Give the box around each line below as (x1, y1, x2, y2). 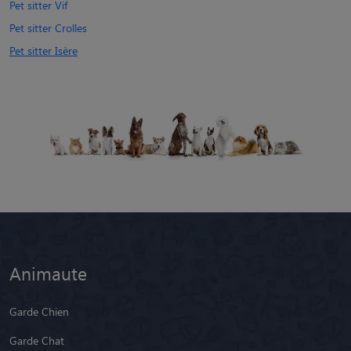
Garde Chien (9, 303, 69, 319)
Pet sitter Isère (9, 42, 78, 58)
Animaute (9, 260, 87, 285)
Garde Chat (9, 332, 64, 348)
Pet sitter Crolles (9, 20, 87, 35)
